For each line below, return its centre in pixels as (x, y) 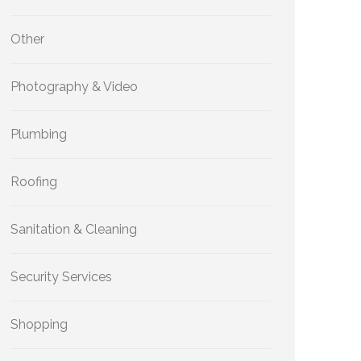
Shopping (39, 324)
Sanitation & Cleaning (74, 229)
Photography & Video (74, 87)
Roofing (34, 182)
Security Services (61, 277)
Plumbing (39, 134)
